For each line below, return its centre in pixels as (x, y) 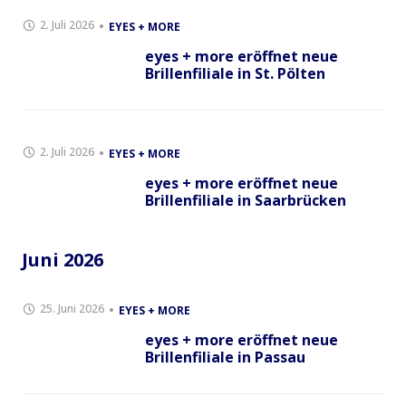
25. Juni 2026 (72, 309)
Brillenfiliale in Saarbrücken (246, 200)
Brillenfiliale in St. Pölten (235, 73)
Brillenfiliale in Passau (225, 357)
